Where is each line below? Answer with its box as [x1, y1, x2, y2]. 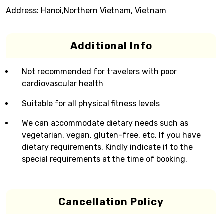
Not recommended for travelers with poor [22, 67, 177, 76]
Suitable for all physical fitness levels [22, 99, 160, 108]
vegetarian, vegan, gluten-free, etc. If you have [22, 130, 201, 140]
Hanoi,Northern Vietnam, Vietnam [41, 6, 166, 15]
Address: [6, 6, 39, 15]
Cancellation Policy [58, 196, 164, 208]
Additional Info [70, 40, 152, 52]
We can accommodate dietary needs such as [22, 118, 188, 128]
